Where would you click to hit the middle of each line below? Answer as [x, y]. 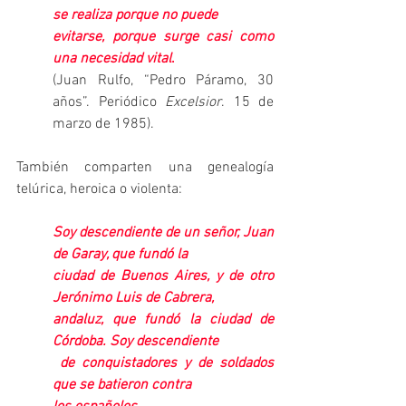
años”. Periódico [109, 102]
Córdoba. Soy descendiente [135, 341]
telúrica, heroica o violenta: [99, 189]
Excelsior [193, 102]
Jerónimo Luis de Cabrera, [135, 298]
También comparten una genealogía [145, 167]
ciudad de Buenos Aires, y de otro [163, 276]
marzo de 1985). [103, 124]
